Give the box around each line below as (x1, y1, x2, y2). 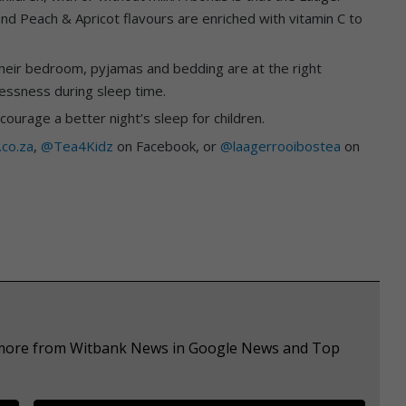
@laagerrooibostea (220, 136, 341, 155)
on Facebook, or (113, 136, 220, 155)
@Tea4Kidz (41, 136, 113, 155)
